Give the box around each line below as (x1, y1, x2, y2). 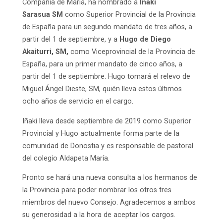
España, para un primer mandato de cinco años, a (22, 60, 182, 69)
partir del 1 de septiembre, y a (22, 35, 119, 44)
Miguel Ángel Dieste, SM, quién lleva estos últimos (22, 85, 182, 94)
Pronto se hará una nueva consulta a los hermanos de (22, 173, 197, 182)
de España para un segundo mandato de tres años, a (22, 23, 192, 32)
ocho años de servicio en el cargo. (22, 97, 135, 106)
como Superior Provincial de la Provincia (62, 10, 196, 19)
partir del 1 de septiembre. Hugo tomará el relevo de (22, 72, 190, 81)
